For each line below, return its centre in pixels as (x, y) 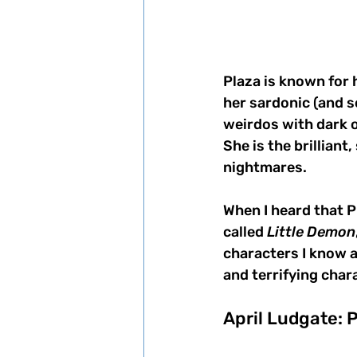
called (245, 231)
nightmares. (267, 167)
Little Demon (311, 231)
